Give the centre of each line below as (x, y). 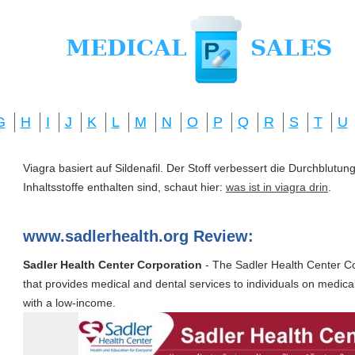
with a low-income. (69, 303)
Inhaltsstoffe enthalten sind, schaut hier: (124, 187)
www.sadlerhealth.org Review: (138, 236)
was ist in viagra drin (277, 187)
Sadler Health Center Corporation (113, 265)
